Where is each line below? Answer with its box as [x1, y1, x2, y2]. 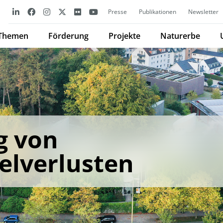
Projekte [109, 30, 140, 41]
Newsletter [188, 7, 219, 16]
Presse [108, 7, 127, 16]
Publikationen [139, 7, 176, 16]
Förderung [48, 30, 89, 41]
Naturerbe [160, 30, 200, 41]
